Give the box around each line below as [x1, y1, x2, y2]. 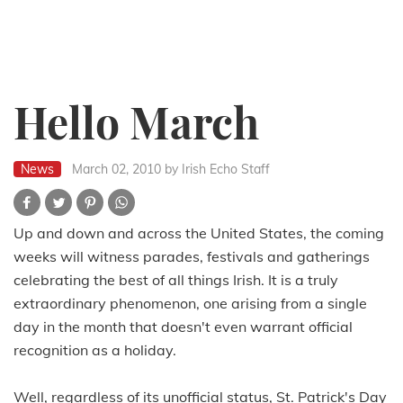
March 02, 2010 [72, 161, 161, 178]
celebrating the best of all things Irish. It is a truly [13, 271, 338, 290]
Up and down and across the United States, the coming [13, 224, 384, 243]
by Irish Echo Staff [165, 161, 270, 178]
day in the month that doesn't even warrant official [13, 318, 353, 336]
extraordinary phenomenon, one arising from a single [13, 294, 367, 313]
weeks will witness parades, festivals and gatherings [13, 247, 370, 266]
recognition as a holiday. [13, 341, 176, 360]
